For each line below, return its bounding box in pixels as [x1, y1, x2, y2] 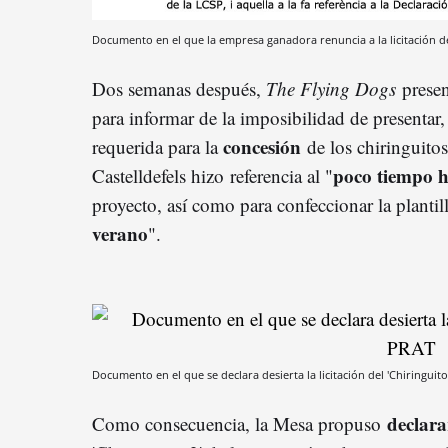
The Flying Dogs [266, 75, 402, 101]
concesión [223, 132, 301, 160]
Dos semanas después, [92, 75, 266, 101]
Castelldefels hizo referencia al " [92, 162, 333, 188]
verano [92, 219, 148, 247]
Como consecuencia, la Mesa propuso [92, 410, 387, 436]
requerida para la [92, 133, 223, 159]
